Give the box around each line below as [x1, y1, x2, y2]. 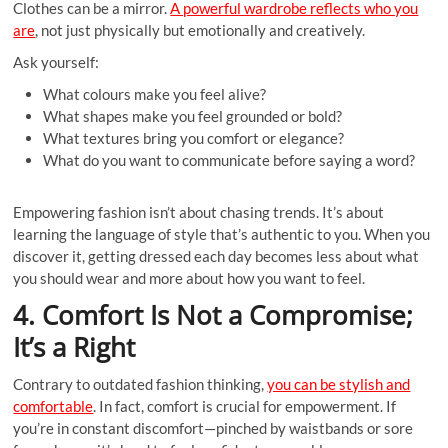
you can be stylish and [267, 375, 411, 394]
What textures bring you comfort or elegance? [43, 129, 345, 148]
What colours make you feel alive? [43, 85, 267, 104]
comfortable [13, 397, 94, 416]
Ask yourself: [13, 53, 100, 72]
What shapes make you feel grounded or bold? [43, 107, 343, 126]
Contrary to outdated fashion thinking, [13, 375, 268, 394]
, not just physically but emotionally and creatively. [35, 21, 366, 40]
